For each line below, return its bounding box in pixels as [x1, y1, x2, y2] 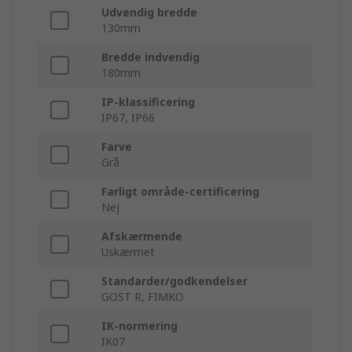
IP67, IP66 [101, 110, 155, 126]
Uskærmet [101, 244, 155, 260]
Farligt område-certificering [101, 184, 259, 200]
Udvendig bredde [101, 5, 197, 20]
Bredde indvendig [101, 49, 200, 65]
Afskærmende [101, 229, 182, 244]
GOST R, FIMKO [101, 289, 184, 305]
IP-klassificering [101, 94, 195, 110]
